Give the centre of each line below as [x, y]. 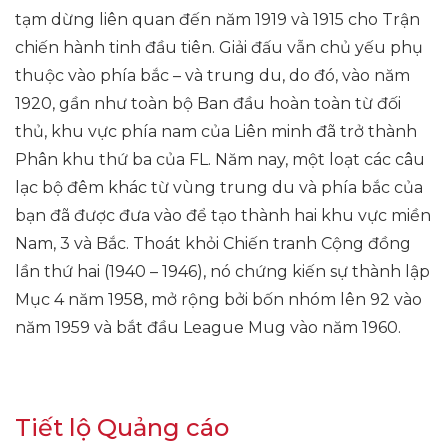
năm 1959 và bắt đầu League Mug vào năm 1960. [208, 327]
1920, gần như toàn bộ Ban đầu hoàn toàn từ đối [208, 103]
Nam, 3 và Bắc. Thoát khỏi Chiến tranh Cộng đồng [213, 243]
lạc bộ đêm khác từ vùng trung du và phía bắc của [219, 187]
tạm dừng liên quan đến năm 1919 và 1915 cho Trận [217, 19]
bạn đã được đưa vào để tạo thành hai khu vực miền [223, 215]
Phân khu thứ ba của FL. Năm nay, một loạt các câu [220, 159]
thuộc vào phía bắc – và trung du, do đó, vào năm [212, 75]
